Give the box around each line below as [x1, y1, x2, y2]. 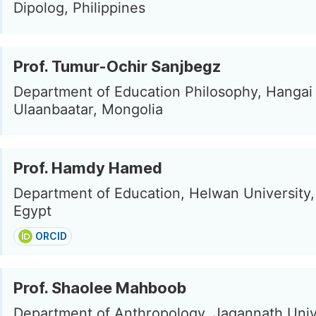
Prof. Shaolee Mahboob [13, 279, 186, 297]
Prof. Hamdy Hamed [13, 159, 162, 177]
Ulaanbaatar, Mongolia [13, 101, 163, 118]
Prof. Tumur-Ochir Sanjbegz [13, 57, 221, 75]
